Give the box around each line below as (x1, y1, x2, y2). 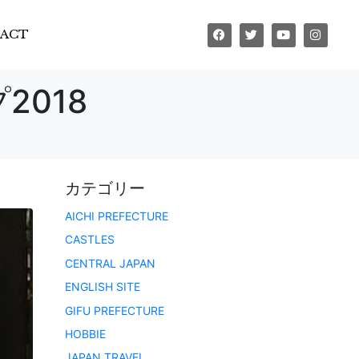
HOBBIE (65, 326, 106, 341)
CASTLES (65, 232, 115, 247)
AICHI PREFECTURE (65, 209, 168, 223)
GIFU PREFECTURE (65, 303, 164, 317)
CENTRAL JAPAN (65, 256, 155, 270)
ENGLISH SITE (65, 280, 140, 294)
